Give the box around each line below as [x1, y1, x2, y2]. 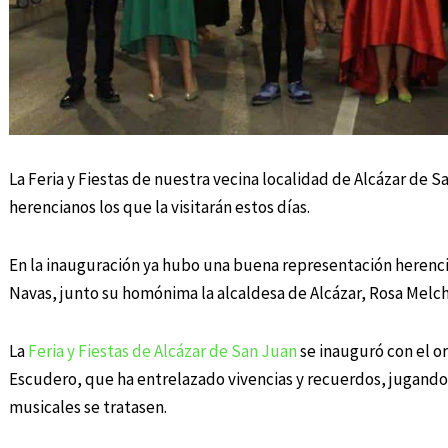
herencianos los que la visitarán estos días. [8, 196, 310, 219]
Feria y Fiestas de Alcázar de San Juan [27, 339, 297, 362]
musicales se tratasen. [8, 395, 167, 418]
